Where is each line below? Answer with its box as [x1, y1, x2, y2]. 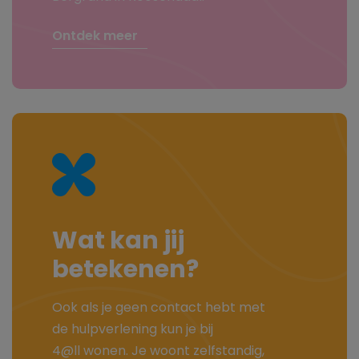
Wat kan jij [52, 230, 185, 256]
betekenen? [52, 259, 200, 284]
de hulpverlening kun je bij [52, 324, 214, 337]
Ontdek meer [52, 30, 139, 43]
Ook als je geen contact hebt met [52, 302, 266, 316]
